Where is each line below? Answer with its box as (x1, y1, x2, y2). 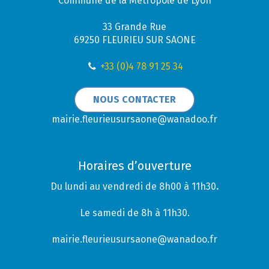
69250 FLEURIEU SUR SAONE (73, 34, 196, 46)
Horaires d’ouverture (77, 159, 192, 174)
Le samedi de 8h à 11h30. (79, 207, 190, 219)
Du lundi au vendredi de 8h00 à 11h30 (50, 181, 216, 193)
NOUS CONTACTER (93, 94, 176, 106)
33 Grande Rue (103, 21, 166, 33)
